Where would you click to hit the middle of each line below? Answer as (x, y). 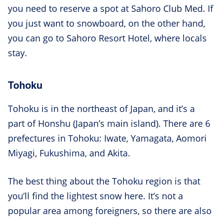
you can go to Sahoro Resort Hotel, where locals (107, 38)
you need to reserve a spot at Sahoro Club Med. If (110, 8)
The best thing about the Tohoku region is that (104, 181)
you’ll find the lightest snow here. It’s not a (95, 196)
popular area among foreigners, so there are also (110, 210)
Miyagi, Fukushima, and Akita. (69, 153)
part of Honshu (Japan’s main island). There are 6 (109, 123)
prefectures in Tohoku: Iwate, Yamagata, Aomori (107, 138)
